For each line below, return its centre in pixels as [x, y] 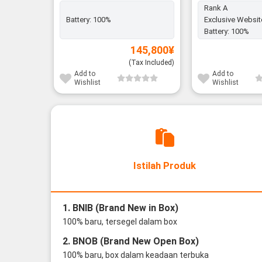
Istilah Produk [165, 166]
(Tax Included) [152, 63]
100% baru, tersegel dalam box [120, 221]
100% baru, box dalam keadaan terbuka [135, 255]
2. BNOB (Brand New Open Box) [130, 241]
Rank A [216, 8]
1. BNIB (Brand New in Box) [120, 208]
